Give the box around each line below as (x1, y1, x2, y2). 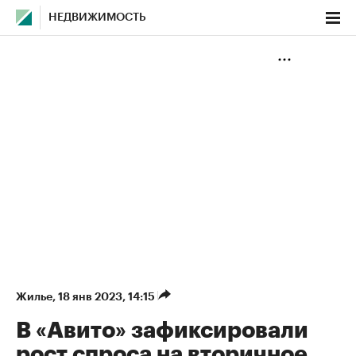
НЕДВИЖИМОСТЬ (48, 12, 146, 23)
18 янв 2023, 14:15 (58, 291, 157, 302)
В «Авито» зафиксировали (16, 319, 308, 342)
